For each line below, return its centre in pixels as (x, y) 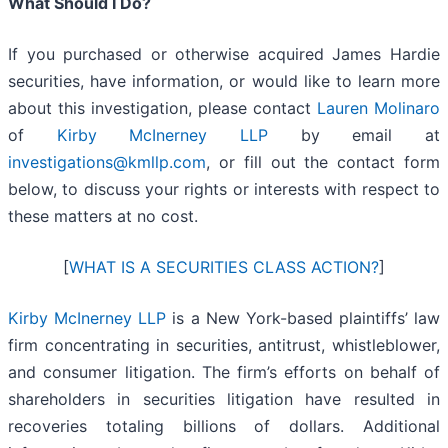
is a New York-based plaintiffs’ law (303, 318)
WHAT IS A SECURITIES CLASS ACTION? (224, 267)
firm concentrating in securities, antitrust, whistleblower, (224, 345)
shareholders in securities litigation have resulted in (224, 399)
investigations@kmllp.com (107, 162)
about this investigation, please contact (162, 108)
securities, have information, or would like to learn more (224, 81)
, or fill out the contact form (323, 162)
